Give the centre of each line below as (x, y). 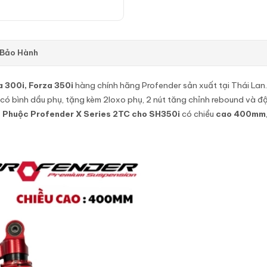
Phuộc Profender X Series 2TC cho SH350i (91, 114)
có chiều (198, 114)
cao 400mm (241, 114)
